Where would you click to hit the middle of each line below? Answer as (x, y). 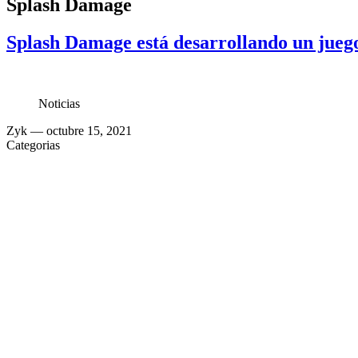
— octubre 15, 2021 (80, 130)
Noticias (59, 103)
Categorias (33, 145)
